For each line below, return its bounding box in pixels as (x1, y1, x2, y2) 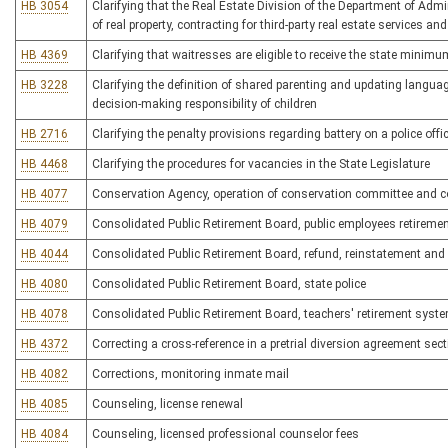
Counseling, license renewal (92, 397, 243, 411)
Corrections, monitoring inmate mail (92, 367, 289, 381)
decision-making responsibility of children (92, 97, 317, 111)
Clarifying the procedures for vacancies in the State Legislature (92, 157, 430, 171)
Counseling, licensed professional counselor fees (92, 427, 359, 441)
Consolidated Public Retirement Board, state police (92, 277, 366, 291)
